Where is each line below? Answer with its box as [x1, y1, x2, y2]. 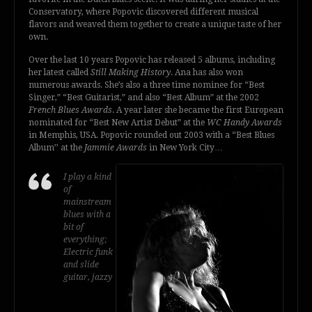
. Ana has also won [171, 67, 243, 77]
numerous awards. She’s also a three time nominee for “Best [29, 79, 265, 90]
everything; [63, 235, 107, 245]
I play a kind [63, 172, 111, 182]
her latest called [29, 67, 91, 77]
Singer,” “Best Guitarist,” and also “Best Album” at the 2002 [29, 92, 259, 102]
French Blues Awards [29, 104, 112, 115]
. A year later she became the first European [112, 104, 283, 115]
